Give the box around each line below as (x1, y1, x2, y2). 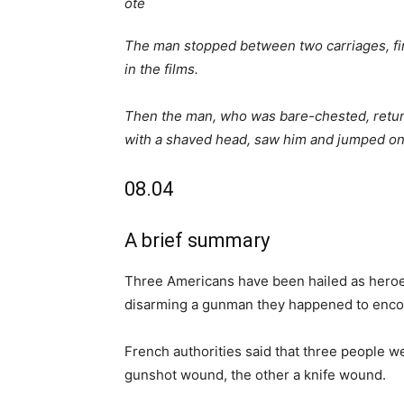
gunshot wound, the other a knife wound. (124, 366, 386, 383)
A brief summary (124, 229, 270, 252)
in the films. (124, 60, 198, 78)
